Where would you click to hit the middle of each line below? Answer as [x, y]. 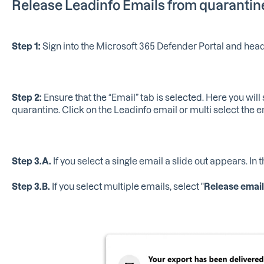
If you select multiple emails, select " [128, 187]
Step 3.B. [32, 187]
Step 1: [27, 46]
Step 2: [27, 97]
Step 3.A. [32, 161]
